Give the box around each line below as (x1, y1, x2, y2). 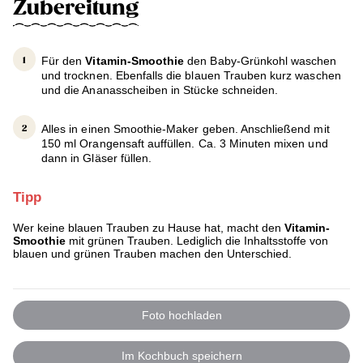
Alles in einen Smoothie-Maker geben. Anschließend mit (41, 122, 330, 136)
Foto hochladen (141, 309, 222, 322)
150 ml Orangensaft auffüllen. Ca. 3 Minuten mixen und (41, 137, 328, 151)
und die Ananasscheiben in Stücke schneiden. (41, 83, 279, 97)
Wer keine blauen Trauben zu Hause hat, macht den (13, 221, 281, 235)
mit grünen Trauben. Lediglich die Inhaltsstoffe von (66, 234, 328, 248)
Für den (41, 54, 86, 68)
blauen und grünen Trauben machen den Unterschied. (13, 247, 292, 261)
